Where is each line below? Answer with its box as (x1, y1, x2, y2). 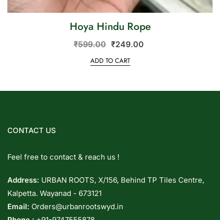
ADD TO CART (90, 55, 130, 65)
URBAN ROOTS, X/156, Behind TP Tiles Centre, (39, 175, 204, 185)
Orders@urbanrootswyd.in (31, 201, 123, 211)
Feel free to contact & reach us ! (7, 152, 119, 162)
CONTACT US (7, 125, 56, 135)
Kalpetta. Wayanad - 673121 (7, 188, 102, 198)
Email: (7, 201, 31, 211)
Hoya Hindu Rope (69, 19, 151, 34)
